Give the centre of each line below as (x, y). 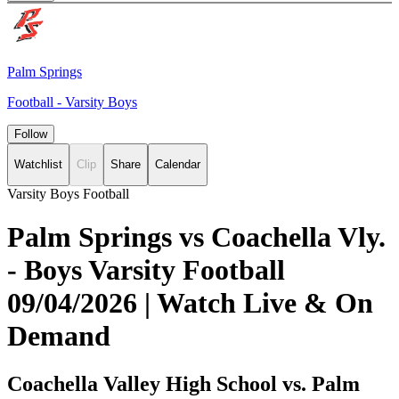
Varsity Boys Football (68, 193)
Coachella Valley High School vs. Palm (183, 383)
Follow (31, 134)
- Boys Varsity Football (146, 270)
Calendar (178, 165)
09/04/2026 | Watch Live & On (190, 303)
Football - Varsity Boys (72, 102)
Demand (59, 336)
